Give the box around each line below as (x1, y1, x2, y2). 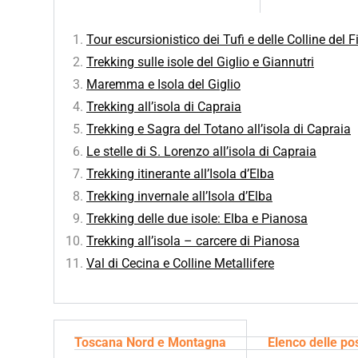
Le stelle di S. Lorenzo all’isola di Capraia (86, 144, 316, 159)
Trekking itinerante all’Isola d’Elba (86, 166, 274, 181)
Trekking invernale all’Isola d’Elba (86, 189, 272, 204)
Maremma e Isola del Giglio (86, 77, 241, 92)
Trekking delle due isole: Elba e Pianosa (86, 211, 308, 226)
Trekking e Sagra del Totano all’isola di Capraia (86, 121, 351, 137)
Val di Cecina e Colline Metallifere (86, 256, 274, 271)
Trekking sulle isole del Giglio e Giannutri (86, 54, 314, 70)
